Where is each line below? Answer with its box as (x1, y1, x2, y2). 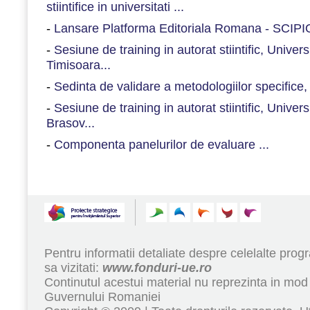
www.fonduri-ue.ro (102, 261, 212, 275)
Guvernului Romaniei (44, 290, 161, 304)
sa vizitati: (44, 261, 102, 275)
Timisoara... (46, 57, 111, 72)
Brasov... (46, 116, 95, 130)
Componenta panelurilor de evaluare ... (54, 137, 269, 152)
